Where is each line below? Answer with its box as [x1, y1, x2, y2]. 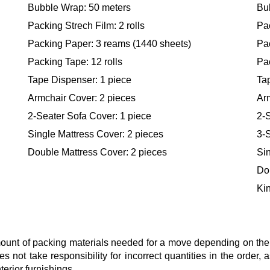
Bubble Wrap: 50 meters [28, 2, 131, 13]
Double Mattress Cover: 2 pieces [28, 147, 167, 158]
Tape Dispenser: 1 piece [28, 75, 131, 86]
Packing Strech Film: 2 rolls [28, 20, 145, 31]
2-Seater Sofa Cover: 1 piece [28, 111, 151, 122]
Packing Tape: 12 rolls [28, 57, 122, 67]
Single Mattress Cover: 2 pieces [28, 129, 163, 140]
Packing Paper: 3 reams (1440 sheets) [28, 39, 191, 49]
